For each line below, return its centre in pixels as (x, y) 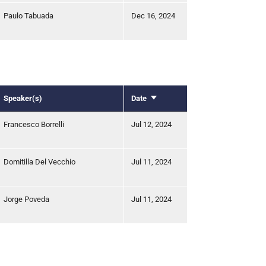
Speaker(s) (23, 98)
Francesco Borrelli (34, 124)
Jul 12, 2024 (151, 124)
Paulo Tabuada (28, 15)
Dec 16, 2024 (153, 15)
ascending (167, 110)
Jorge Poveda (26, 199)
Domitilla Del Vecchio (39, 161)
